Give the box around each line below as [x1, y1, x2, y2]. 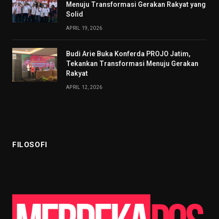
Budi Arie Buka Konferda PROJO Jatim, [66, 50, 191, 58]
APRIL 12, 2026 [66, 85, 103, 90]
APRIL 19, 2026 [66, 25, 103, 31]
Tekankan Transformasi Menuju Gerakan [66, 60, 198, 67]
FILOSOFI [12, 140, 47, 149]
